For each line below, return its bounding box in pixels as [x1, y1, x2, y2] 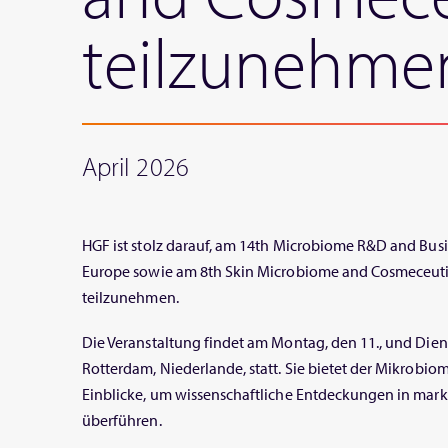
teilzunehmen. [82, 287, 179, 307]
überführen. [82, 410, 162, 431]
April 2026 [82, 150, 189, 183]
